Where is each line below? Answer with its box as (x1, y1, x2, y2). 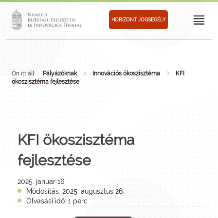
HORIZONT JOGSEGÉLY (111, 17, 165, 22)
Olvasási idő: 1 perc (26, 197, 88, 205)
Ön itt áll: (12, 70, 35, 77)
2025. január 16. (18, 178, 66, 185)
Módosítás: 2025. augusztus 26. (26, 187, 124, 195)
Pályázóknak (43, 70, 77, 77)
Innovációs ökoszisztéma (92, 70, 160, 77)
